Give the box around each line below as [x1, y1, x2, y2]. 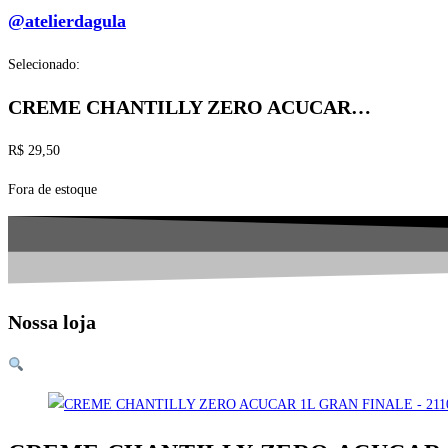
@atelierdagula [8, 10, 126, 31]
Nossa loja [8, 311, 96, 334]
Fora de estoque [8, 181, 97, 197]
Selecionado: [8, 56, 80, 72]
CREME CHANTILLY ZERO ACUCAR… [8, 96, 371, 119]
